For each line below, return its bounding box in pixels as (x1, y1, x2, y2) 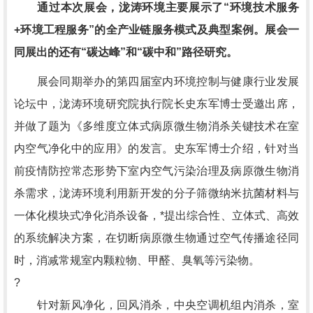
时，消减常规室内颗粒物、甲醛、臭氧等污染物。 (14, 254, 260, 266)
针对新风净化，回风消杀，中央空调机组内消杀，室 (14, 299, 299, 311)
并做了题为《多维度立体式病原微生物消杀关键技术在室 (14, 120, 299, 132)
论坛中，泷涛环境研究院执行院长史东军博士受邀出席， (14, 98, 299, 110)
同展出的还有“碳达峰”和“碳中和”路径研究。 (14, 46, 238, 58)
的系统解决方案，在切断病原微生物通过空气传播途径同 (14, 232, 299, 244)
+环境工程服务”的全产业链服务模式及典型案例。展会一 (14, 24, 299, 36)
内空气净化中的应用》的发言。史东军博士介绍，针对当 (14, 143, 299, 154)
